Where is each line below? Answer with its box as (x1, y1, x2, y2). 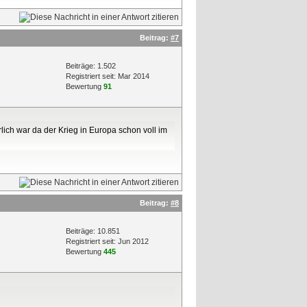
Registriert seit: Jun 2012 (66, 237, 149, 245)
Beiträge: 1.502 (66, 62, 116, 70)
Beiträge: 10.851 (66, 227, 120, 235)
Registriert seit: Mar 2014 (66, 72, 149, 80)
